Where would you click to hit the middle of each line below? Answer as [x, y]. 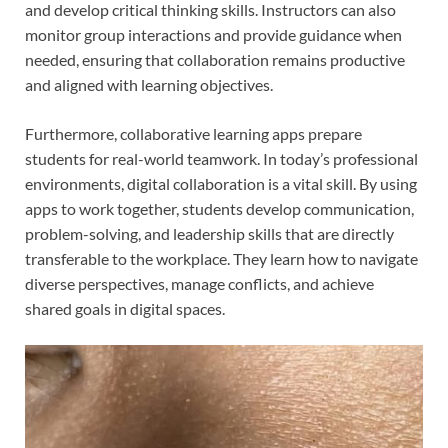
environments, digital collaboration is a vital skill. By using [221, 183]
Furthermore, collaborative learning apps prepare [193, 133]
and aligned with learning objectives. [149, 84]
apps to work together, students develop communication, [219, 208]
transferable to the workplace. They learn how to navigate [221, 258]
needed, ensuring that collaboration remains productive [215, 59]
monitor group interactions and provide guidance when [213, 34]
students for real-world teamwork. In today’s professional [221, 158]
